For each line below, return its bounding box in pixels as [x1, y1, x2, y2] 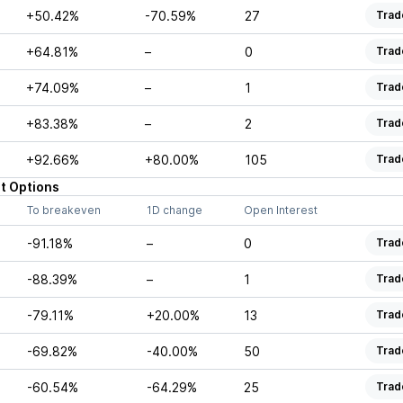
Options [8, 179, 59, 194]
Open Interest [243, 203, 318, 217]
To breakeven [26, 203, 101, 217]
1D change [146, 203, 202, 217]
